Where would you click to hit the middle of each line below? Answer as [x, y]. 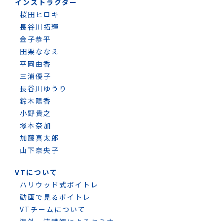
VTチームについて [53, 209]
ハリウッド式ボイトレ [59, 184]
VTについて [36, 172]
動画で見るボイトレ [55, 197]
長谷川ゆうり [43, 88]
